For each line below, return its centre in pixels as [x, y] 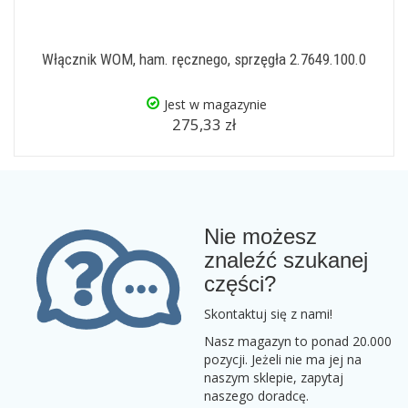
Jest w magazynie [215, 104]
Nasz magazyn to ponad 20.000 [298, 341]
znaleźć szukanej [286, 260]
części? [240, 284]
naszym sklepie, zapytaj [274, 377]
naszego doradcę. [256, 396]
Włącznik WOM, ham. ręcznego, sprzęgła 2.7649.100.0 [204, 59]
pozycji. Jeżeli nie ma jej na [283, 359]
